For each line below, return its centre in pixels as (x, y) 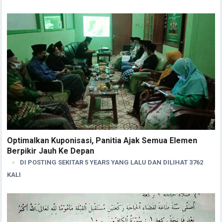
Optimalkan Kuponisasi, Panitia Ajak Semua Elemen (102, 140)
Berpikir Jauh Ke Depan (51, 151)
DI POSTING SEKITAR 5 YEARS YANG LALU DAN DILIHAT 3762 (112, 162)
